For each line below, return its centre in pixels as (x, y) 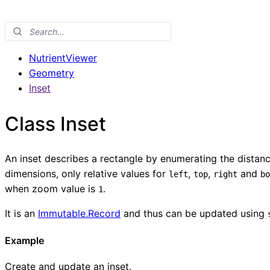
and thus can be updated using (194, 214)
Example (24, 240)
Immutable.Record (79, 214)
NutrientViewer (63, 58)
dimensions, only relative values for (87, 174)
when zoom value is (52, 189)
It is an (21, 214)
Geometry (52, 73)
